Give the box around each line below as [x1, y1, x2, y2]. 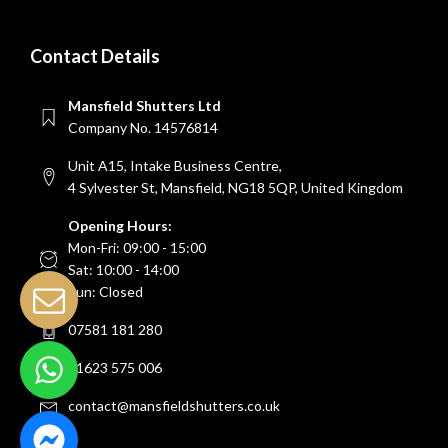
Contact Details [30, 45, 160, 67]
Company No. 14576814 [68, 119, 218, 136]
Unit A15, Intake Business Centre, [68, 157, 282, 174]
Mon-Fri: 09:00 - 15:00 [68, 239, 206, 256]
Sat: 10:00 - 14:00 [68, 261, 179, 278]
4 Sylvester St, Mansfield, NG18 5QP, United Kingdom [68, 179, 403, 196]
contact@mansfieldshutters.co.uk [68, 397, 280, 414]
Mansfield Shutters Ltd [68, 97, 221, 114]
